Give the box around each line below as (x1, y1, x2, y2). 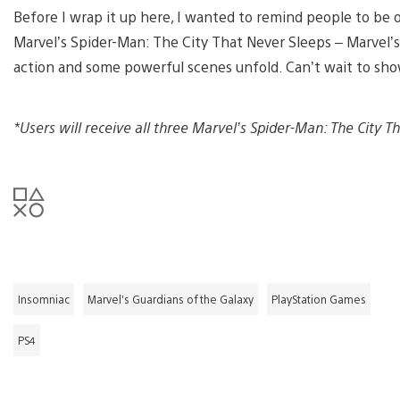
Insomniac (18, 291, 70, 306)
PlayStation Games (271, 291, 366, 306)
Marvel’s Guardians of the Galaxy (87, 291, 254, 306)
